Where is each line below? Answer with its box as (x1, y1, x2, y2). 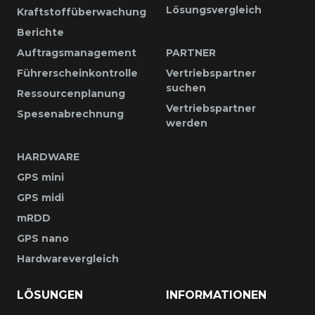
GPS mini (17, 170, 64, 184)
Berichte (17, 25, 64, 39)
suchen (166, 81, 206, 94)
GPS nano (17, 231, 69, 245)
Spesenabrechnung (17, 107, 124, 120)
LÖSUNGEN (17, 288, 83, 302)
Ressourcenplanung (17, 86, 125, 100)
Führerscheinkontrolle (17, 66, 138, 79)
